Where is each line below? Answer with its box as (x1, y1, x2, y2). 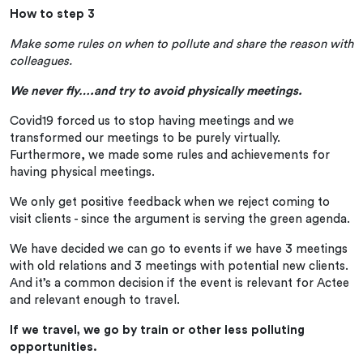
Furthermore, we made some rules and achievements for (10, 148, 330, 161)
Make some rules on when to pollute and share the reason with (10, 37, 353, 50)
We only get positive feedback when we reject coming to (10, 195, 330, 208)
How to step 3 (10, 7, 95, 20)
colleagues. (10, 54, 79, 67)
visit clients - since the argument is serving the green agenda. (10, 212, 350, 225)
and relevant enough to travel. (10, 293, 180, 306)
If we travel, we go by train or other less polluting (10, 323, 305, 336)
